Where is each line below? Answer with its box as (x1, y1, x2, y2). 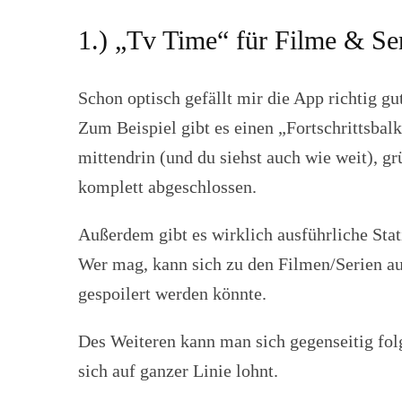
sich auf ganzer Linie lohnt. (78, 361, 278, 380)
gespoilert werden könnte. (78, 284, 267, 303)
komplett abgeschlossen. (78, 177, 257, 197)
